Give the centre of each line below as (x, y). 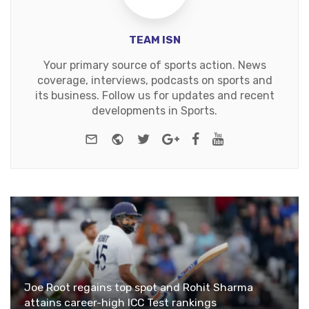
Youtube (249, 137)
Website (149, 137)
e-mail (117, 137)
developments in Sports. (154, 110)
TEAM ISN (154, 40)
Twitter (172, 137)
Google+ (204, 137)
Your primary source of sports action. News (154, 65)
